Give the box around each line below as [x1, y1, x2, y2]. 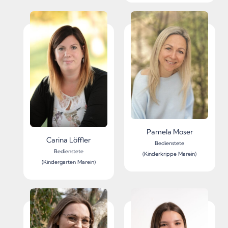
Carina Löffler [46, 135, 91, 145]
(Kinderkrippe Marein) [142, 151, 197, 158]
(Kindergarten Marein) [41, 158, 96, 165]
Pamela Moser [146, 127, 193, 137]
